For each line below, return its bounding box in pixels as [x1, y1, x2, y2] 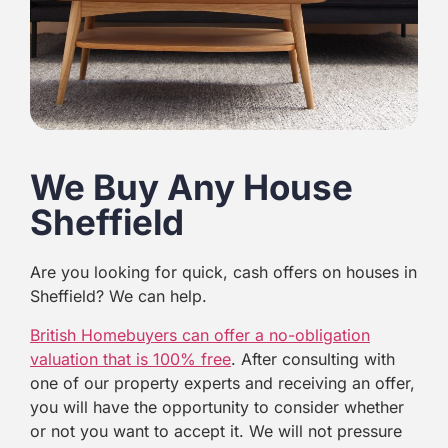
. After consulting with [231, 348, 395, 369]
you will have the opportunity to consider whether [30, 396, 404, 417]
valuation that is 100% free [30, 348, 231, 369]
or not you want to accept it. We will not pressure [30, 420, 402, 441]
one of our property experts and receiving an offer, [30, 372, 415, 393]
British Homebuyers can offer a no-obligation [30, 324, 370, 345]
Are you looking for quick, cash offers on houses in [30, 262, 417, 283]
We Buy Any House [30, 166, 353, 209]
